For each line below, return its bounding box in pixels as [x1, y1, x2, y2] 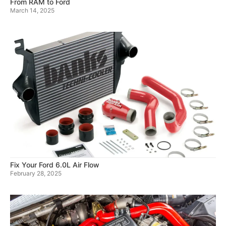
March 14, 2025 [10, 7, 54, 15]
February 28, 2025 [10, 169, 62, 178]
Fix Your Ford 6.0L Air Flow [10, 160, 99, 169]
